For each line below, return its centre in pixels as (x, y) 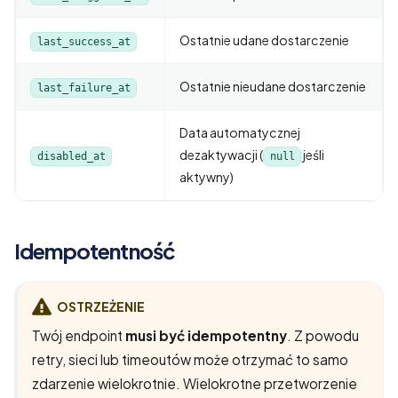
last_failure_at (84, 88)
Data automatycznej (240, 132)
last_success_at (84, 41)
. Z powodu (323, 336)
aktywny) (207, 176)
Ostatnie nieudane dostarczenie (273, 86)
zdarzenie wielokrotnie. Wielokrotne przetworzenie (195, 384)
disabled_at (71, 156)
